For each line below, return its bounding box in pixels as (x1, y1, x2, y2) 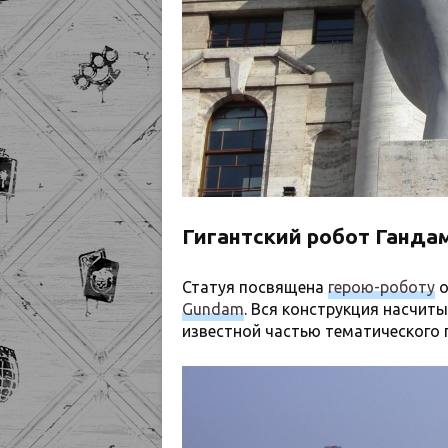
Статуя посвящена (182, 278, 328, 297)
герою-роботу (328, 278, 435, 297)
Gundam (182, 300, 244, 319)
